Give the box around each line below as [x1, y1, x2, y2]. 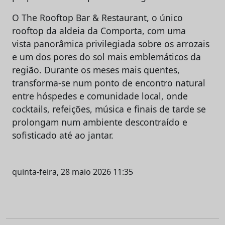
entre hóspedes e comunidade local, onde [12, 89, 188, 102]
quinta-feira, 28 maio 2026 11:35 [12, 166, 133, 177]
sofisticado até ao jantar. [12, 129, 114, 141]
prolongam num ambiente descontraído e [12, 116, 187, 128]
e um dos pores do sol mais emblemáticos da [12, 50, 201, 63]
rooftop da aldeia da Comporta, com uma [12, 24, 186, 37]
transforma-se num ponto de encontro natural [12, 76, 205, 89]
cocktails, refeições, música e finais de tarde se [12, 102, 206, 115]
